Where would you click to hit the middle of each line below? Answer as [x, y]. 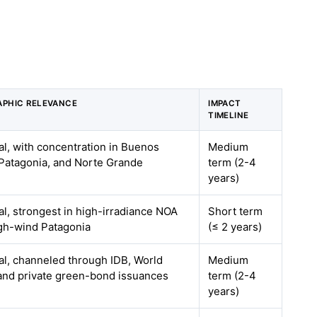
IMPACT [225, 103]
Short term [236, 211]
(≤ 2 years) [235, 227]
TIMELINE [229, 115]
